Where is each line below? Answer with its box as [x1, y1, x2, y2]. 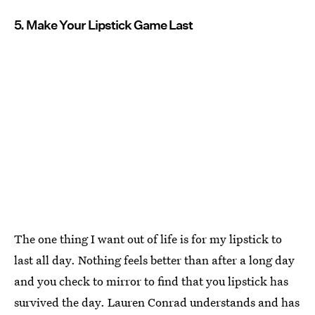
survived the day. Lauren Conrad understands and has [14, 293, 300, 310]
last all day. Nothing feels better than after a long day [14, 251, 295, 268]
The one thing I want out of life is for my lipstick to [14, 230, 282, 247]
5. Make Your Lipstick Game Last [14, 18, 193, 32]
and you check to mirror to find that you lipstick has [14, 272, 288, 289]
